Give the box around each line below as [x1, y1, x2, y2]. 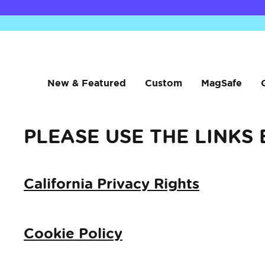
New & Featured [47, 77, 126, 88]
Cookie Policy [24, 223, 122, 243]
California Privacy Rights [24, 173, 199, 193]
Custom [144, 77, 182, 88]
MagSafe [201, 77, 242, 88]
